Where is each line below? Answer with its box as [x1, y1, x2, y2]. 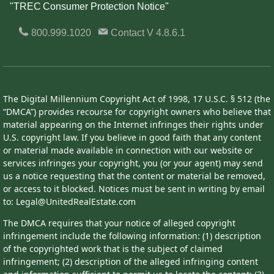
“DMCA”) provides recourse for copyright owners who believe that [3, 106, 271, 117]
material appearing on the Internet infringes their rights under [3, 119, 264, 130]
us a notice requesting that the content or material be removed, [3, 170, 265, 182]
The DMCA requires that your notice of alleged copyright [3, 217, 235, 229]
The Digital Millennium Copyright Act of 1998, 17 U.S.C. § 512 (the [3, 93, 270, 105]
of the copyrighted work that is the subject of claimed [3, 243, 223, 254]
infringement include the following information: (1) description [3, 230, 261, 242]
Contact [108, 27, 147, 38]
